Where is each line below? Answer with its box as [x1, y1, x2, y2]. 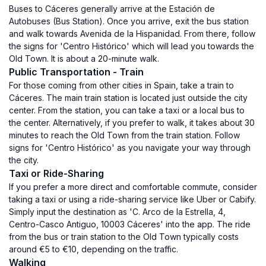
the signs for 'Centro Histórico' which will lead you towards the [9, 41, 254, 51]
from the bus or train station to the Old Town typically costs [9, 232, 239, 242]
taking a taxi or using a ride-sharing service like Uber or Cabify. [9, 194, 256, 204]
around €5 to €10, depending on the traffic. [9, 244, 178, 254]
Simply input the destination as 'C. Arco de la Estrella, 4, [9, 207, 226, 217]
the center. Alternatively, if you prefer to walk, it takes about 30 [9, 118, 255, 128]
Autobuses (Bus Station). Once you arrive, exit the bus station [9, 16, 249, 26]
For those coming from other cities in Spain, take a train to [9, 80, 234, 90]
